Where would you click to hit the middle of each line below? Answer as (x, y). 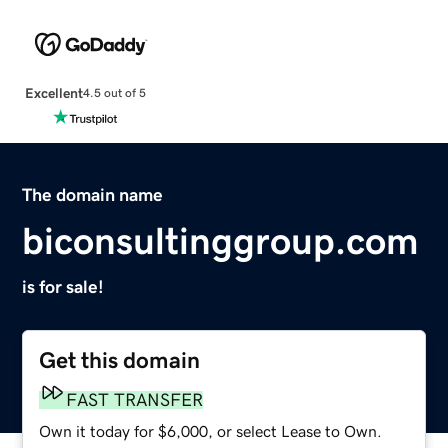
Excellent (53, 92)
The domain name (93, 194)
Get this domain (120, 360)
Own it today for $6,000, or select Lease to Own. (211, 430)
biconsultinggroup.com (221, 240)
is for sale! (63, 286)
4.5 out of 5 (114, 93)
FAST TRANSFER (135, 399)
